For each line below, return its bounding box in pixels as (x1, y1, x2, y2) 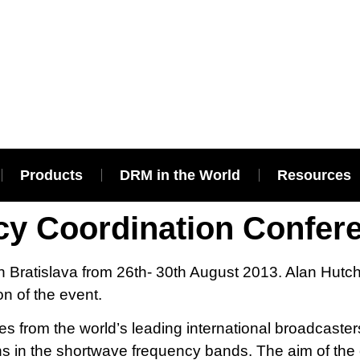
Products (20, 166, 83, 183)
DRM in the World (120, 166, 240, 183)
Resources (277, 166, 351, 183)
